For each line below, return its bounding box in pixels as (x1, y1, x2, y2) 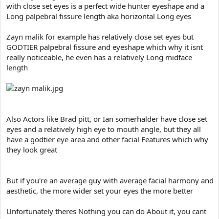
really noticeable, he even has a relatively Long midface (6, 52, 192, 62)
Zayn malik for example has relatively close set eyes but (6, 32, 194, 42)
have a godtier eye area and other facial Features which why (6, 134, 208, 144)
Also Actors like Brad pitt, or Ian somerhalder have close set (6, 114, 207, 124)
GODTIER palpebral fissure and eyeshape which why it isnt (6, 42, 203, 52)
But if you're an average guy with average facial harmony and (6, 175, 214, 185)
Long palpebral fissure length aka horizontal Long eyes (6, 11, 191, 21)
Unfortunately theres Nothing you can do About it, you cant (6, 206, 206, 216)
